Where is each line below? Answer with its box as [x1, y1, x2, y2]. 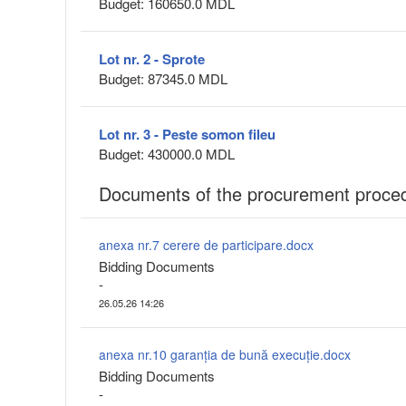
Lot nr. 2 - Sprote [99, 49, 205, 70]
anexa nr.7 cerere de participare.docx [99, 236, 314, 255]
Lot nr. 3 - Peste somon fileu [99, 124, 275, 145]
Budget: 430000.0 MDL [99, 144, 235, 164]
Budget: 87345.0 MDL [99, 69, 227, 89]
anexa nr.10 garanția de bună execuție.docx [99, 345, 351, 364]
